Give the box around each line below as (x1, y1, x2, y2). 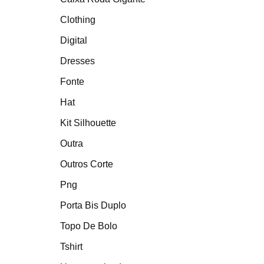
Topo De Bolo (60, 221, 117, 231)
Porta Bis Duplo (60, 200, 126, 210)
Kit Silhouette (60, 118, 116, 128)
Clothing (60, 15, 95, 25)
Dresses (60, 56, 95, 66)
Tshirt (60, 242, 82, 252)
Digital (60, 35, 87, 45)
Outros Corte (60, 159, 113, 169)
